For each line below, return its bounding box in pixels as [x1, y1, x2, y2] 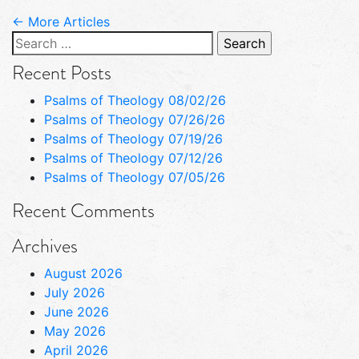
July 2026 [44, 284, 105, 301]
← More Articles [12, 13, 110, 30]
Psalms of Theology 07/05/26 [44, 168, 225, 185]
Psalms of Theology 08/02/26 [44, 91, 226, 108]
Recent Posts [12, 58, 111, 87]
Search [11, 31, 53, 48]
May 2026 [44, 322, 106, 339]
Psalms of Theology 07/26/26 [44, 111, 225, 127]
